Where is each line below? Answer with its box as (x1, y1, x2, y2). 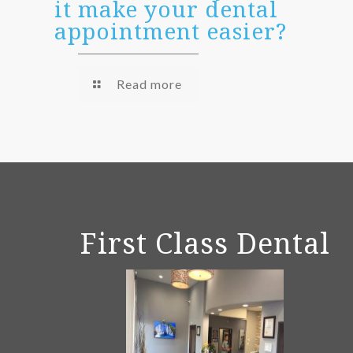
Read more (116, 76, 182, 91)
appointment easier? (54, 15, 288, 46)
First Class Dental (80, 224, 330, 263)
